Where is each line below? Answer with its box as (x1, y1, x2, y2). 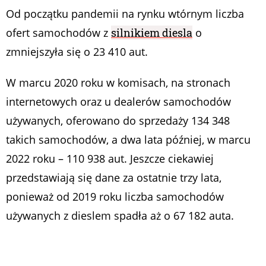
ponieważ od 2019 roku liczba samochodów (6, 189, 224, 204)
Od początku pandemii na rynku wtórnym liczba (6, 7, 244, 21)
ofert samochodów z (6, 26, 111, 40)
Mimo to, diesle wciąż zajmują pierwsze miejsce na (6, 239, 259, 254)
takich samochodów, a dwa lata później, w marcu (6, 132, 251, 147)
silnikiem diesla (111, 26, 192, 40)
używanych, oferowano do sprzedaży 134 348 (6, 113, 230, 128)
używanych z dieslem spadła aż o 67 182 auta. (6, 208, 234, 223)
